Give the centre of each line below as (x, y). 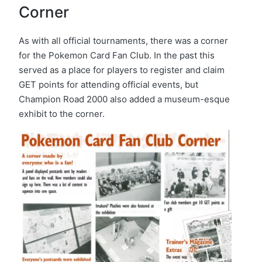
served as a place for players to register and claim (122, 70)
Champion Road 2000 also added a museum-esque (124, 99)
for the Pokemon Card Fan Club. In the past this (117, 55)
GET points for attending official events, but (108, 84)
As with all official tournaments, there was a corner (123, 40)
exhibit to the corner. (62, 113)
